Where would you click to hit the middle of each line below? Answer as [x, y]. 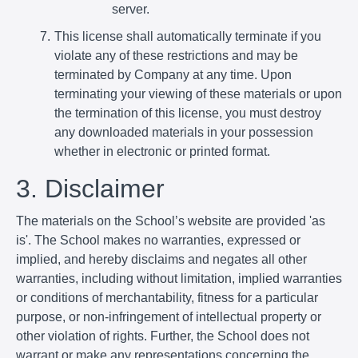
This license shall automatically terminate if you [187, 36]
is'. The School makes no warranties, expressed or [158, 240]
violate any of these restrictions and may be [176, 55]
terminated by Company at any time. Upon [173, 74]
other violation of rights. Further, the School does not [163, 336]
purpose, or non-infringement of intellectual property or [169, 316]
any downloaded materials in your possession [184, 132]
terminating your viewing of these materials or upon [198, 93]
